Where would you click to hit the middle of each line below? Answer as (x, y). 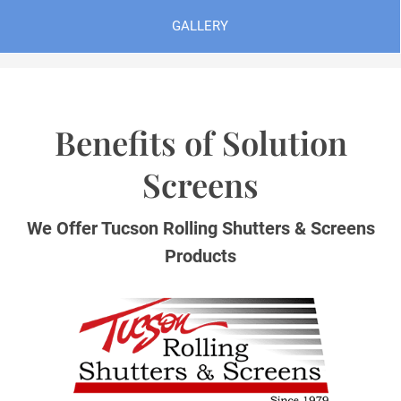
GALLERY (200, 26)
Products (200, 257)
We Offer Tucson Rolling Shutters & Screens (200, 229)
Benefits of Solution (200, 143)
